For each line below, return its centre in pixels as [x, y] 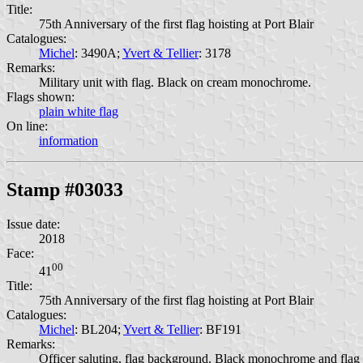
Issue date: [33, 224]
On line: [27, 126]
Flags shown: [41, 97]
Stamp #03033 [65, 190]
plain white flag [79, 112]
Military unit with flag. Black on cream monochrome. [175, 83]
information [68, 141]
